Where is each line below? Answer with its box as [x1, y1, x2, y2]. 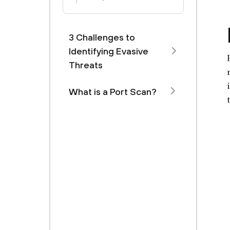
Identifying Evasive [69, 46, 148, 56]
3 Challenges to [69, 32, 135, 43]
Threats [69, 60, 103, 70]
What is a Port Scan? [69, 86, 157, 97]
